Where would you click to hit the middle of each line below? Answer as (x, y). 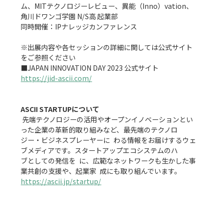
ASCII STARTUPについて (60, 109)
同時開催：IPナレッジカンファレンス (79, 27)
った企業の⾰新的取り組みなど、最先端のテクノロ (99, 130)
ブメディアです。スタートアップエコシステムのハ (99, 151)
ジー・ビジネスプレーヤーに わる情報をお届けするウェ (109, 140)
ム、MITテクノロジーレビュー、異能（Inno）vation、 (107, 6)
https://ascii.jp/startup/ (61, 181)
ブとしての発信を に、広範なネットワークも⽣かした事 (109, 161)
